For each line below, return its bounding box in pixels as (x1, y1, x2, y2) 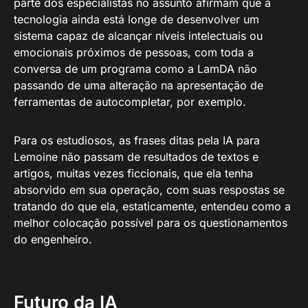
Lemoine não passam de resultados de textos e (14, 150, 258, 164)
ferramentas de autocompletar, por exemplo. (14, 95, 246, 109)
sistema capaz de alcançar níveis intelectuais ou (14, 29, 263, 43)
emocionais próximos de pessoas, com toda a (14, 45, 254, 60)
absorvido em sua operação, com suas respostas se (14, 183, 285, 197)
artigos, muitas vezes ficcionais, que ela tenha (14, 166, 253, 181)
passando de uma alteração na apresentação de (14, 78, 263, 93)
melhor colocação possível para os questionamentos (14, 216, 287, 230)
